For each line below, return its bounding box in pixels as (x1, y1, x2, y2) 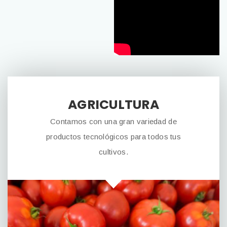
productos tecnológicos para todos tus (46, 132, 181, 141)
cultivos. (99, 147, 128, 156)
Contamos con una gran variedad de (50, 117, 177, 126)
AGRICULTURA (68, 96, 159, 113)
